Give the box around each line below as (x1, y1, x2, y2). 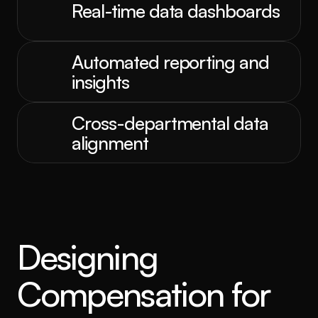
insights (72, 70, 129, 93)
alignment (72, 131, 148, 154)
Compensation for (17, 273, 270, 315)
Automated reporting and (72, 50, 270, 73)
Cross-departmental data (72, 111, 269, 134)
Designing (17, 236, 158, 278)
